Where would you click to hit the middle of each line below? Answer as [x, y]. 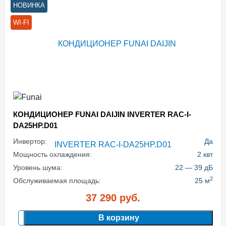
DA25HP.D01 [35, 125]
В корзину [119, 218]
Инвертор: [30, 141]
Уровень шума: [38, 167]
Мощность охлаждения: [52, 154]
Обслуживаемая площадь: [57, 181]
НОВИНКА [29, 5]
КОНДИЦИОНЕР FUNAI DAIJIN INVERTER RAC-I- [102, 114]
